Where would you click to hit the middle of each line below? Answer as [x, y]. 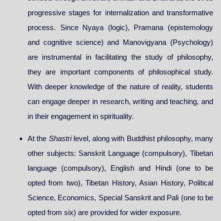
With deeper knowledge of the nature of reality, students [120, 87]
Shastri [61, 138]
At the [38, 138]
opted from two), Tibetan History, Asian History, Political [120, 183]
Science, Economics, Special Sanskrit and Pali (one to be [120, 197]
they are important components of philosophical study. [120, 72]
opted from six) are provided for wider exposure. [105, 212]
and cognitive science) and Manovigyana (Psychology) [120, 42]
